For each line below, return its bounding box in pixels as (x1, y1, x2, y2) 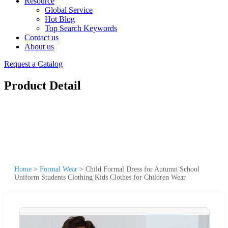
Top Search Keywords (45, 24, 117, 33)
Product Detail (4, 78, 81, 92)
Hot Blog (45, 15, 75, 23)
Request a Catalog (4, 60, 63, 68)
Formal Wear (40, 165, 77, 173)
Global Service (45, 6, 93, 14)
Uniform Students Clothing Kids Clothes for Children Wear (14, 173, 186, 181)
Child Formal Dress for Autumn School (85, 165, 199, 173)
